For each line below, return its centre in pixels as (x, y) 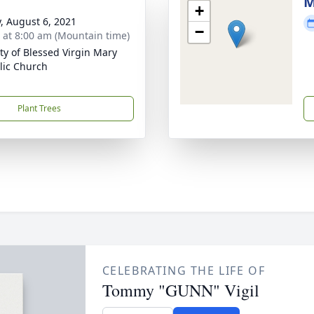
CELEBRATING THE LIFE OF (184, 271)
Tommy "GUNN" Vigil (180, 290)
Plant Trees (39, 108)
